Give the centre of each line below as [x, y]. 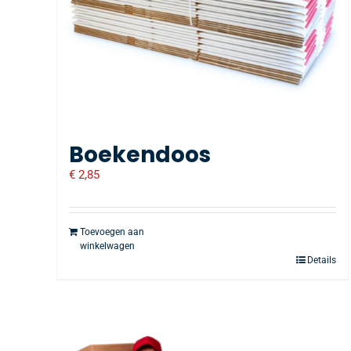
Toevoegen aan [112, 232]
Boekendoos [140, 154]
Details [322, 260]
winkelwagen [107, 246]
